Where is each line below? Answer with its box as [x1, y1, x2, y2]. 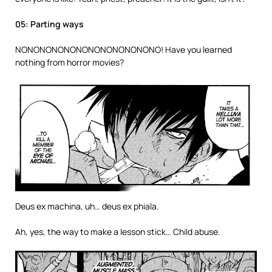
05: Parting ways [15, 18, 84, 30]
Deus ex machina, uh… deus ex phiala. [15, 200, 159, 212]
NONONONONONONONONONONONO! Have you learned [15, 43, 232, 55]
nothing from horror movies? [15, 56, 124, 68]
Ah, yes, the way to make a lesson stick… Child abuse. [15, 225, 222, 237]
